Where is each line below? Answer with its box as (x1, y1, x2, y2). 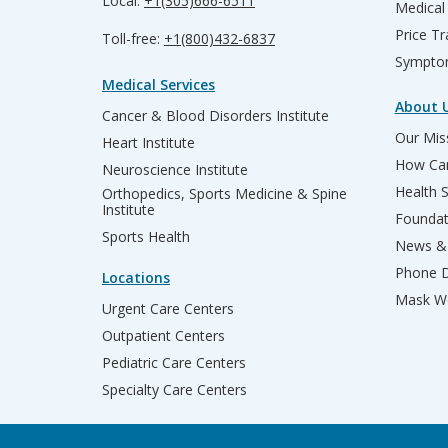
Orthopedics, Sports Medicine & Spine (102, 184, 347, 204)
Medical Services (102, 75, 215, 95)
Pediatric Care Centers (102, 353, 246, 373)
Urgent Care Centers (102, 299, 234, 319)
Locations (102, 268, 170, 288)
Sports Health (102, 227, 190, 247)
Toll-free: (102, 29, 164, 49)
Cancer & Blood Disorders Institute (102, 106, 329, 126)
